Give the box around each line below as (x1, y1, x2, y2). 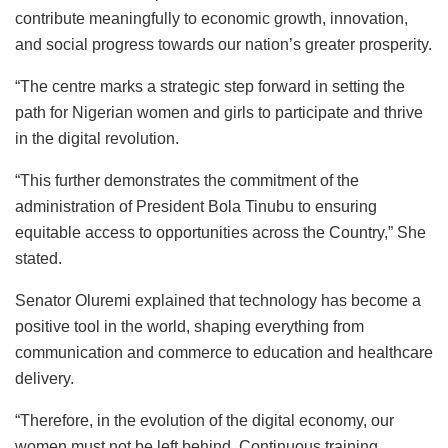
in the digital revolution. (15, 130, 179, 148)
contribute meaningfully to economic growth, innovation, (15, 10, 408, 28)
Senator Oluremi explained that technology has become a (15, 292, 421, 310)
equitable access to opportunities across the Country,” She (15, 224, 426, 242)
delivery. (15, 370, 74, 388)
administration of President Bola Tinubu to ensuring (15, 198, 377, 216)
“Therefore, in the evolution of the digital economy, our (15, 412, 394, 430)
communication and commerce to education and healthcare (15, 344, 433, 362)
